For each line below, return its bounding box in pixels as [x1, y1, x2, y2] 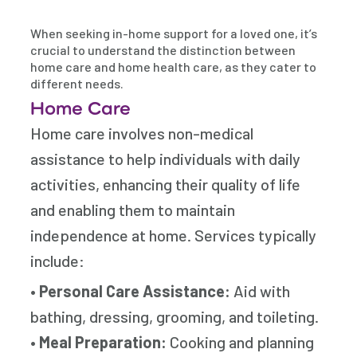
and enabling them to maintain [30, 200, 236, 219]
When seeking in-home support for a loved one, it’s [30, 25, 318, 41]
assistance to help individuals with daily [30, 149, 301, 168]
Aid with [230, 281, 291, 300]
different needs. [30, 76, 124, 91]
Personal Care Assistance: [39, 281, 231, 300]
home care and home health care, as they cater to [30, 59, 317, 74]
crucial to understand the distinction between [30, 42, 296, 57]
